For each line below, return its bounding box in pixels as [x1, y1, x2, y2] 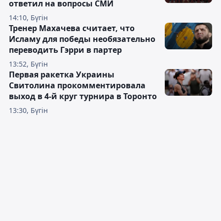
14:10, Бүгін [9, 13, 48, 22]
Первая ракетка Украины [9, 69, 114, 80]
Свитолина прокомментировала [9, 80, 146, 91]
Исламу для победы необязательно [9, 34, 155, 44]
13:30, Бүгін [9, 106, 48, 115]
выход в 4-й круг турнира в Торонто [9, 91, 157, 102]
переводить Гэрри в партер [9, 44, 122, 55]
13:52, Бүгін [9, 59, 48, 69]
